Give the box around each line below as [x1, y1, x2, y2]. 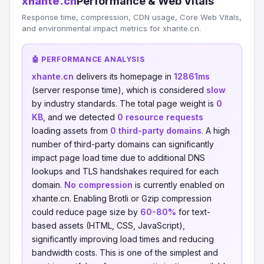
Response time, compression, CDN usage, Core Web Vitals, [22, 12, 242, 22]
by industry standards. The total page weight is [32, 98, 216, 108]
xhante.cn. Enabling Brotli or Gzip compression [32, 193, 212, 203]
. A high [202, 126, 230, 136]
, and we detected [43, 112, 117, 122]
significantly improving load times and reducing [32, 234, 214, 244]
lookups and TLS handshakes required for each [32, 166, 219, 176]
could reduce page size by [32, 207, 140, 217]
